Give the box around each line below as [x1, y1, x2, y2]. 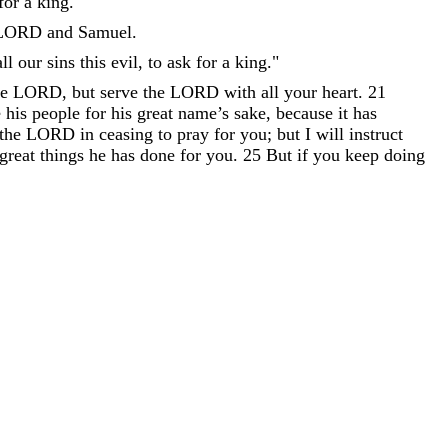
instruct [349, 123, 403, 144]
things [40, 144, 84, 165]
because [276, 102, 333, 123]
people [32, 102, 80, 123]
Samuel [78, 21, 132, 42]
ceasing [99, 123, 153, 144]
